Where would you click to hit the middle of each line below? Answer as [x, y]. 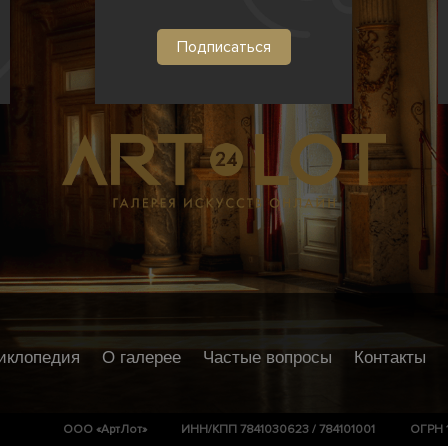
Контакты [389, 357]
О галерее [141, 357]
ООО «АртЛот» [104, 429]
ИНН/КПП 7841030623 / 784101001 [278, 429]
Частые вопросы [267, 357]
